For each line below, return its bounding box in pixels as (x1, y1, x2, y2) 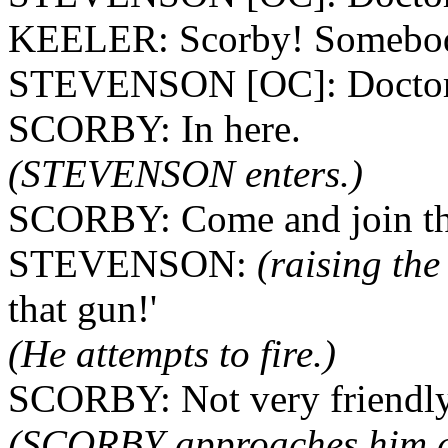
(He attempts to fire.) (8, 332, 336, 375)
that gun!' (8, 287, 157, 330)
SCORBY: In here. (8, 107, 301, 150)
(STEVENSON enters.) (8, 152, 363, 195)
